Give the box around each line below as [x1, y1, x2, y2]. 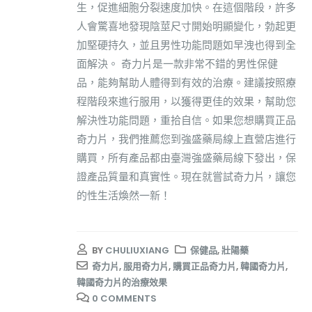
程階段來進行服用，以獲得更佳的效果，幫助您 [77, 93, 296, 109]
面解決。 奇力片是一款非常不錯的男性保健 [77, 56, 278, 71]
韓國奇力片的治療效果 [77, 276, 167, 290]
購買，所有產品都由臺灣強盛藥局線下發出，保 [77, 150, 296, 165]
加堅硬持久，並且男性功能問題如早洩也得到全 [77, 37, 296, 52]
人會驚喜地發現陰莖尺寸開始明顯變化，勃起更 [77, 18, 296, 33]
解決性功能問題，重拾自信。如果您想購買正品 [77, 112, 296, 127]
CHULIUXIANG [105, 244, 169, 258]
